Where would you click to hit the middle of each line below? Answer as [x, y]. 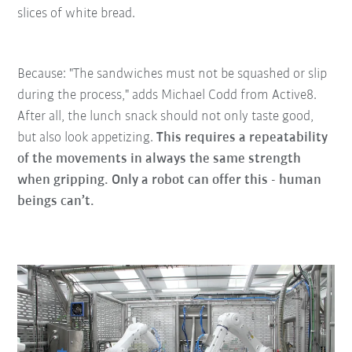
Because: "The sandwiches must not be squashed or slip [172, 75]
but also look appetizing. [87, 138]
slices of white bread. [77, 14]
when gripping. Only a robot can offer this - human [170, 181]
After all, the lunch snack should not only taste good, [166, 117]
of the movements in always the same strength [159, 159]
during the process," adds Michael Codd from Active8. [167, 96]
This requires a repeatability [242, 138]
